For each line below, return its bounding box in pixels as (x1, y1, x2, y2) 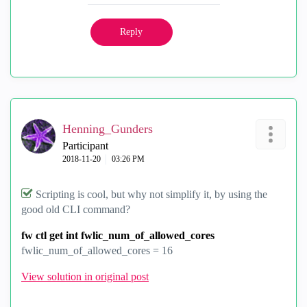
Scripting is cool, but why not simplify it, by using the (36, 188, 267, 200)
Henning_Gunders (62, 122, 153, 136)
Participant (62, 140, 108, 151)
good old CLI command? (21, 204, 130, 215)
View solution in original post (21, 271, 149, 282)
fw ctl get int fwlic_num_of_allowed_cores (21, 230, 214, 241)
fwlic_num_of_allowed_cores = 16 (21, 245, 173, 256)
